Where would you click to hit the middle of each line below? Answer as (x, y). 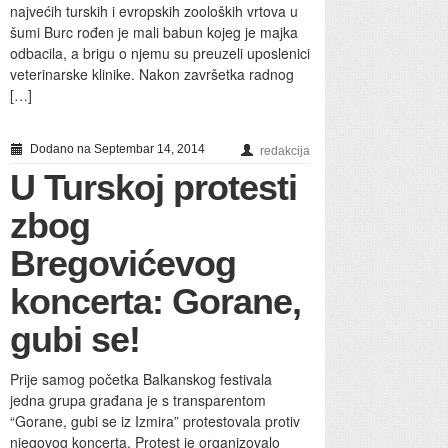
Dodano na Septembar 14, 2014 (116, 148)
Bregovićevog (123, 263)
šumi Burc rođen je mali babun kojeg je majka (154, 31)
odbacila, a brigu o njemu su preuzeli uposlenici (160, 52)
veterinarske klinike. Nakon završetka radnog (152, 73)
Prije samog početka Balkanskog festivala (141, 378)
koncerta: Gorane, (155, 301)
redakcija (285, 150)
